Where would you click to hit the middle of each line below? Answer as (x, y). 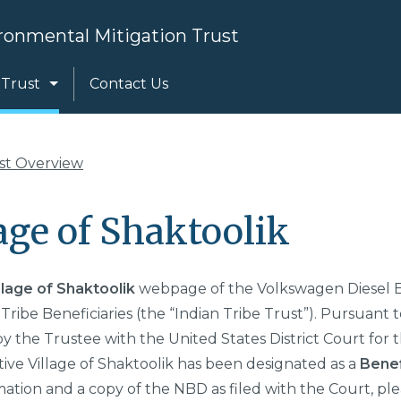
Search (329, 21)
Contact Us (129, 84)
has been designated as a (267, 364)
